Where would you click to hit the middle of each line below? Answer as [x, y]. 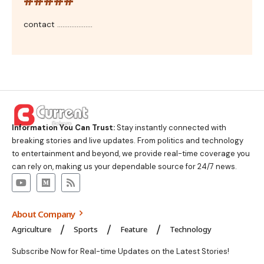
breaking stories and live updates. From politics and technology [128, 141]
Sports [86, 229]
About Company [44, 214]
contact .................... [58, 24]
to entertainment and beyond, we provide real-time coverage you [131, 154]
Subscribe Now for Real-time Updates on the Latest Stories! [121, 251]
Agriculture [32, 229]
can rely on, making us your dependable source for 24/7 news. [124, 166]
